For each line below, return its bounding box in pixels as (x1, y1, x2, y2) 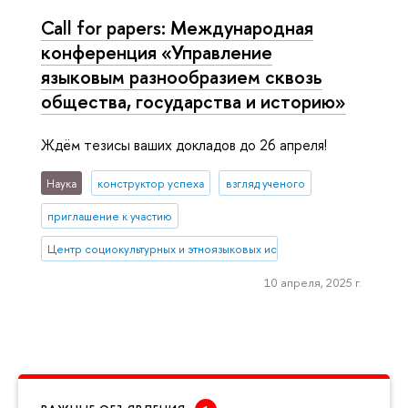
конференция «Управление (41, 39, 272, 65)
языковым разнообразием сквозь (41, 64, 322, 89)
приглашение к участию (47, 208, 173, 224)
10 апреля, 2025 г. (263, 273, 362, 291)
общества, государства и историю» (41, 88, 346, 114)
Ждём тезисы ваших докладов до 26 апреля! (41, 135, 327, 156)
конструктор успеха (97, 175, 204, 191)
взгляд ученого (225, 175, 305, 191)
